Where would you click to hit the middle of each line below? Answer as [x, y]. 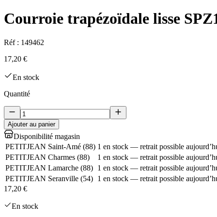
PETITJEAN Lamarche [42, 168]
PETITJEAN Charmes [40, 157]
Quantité [17, 93]
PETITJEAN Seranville [42, 178]
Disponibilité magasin [47, 136]
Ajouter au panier [31, 124]
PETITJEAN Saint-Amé [43, 146]
